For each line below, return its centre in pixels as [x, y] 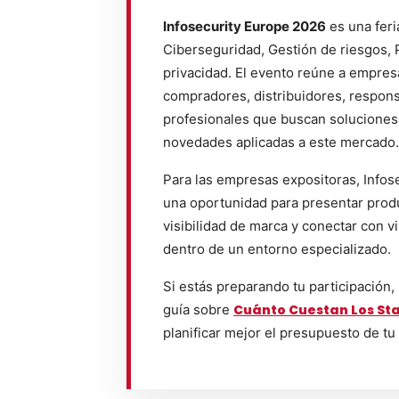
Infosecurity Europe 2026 [244, 26]
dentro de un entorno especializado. [277, 249]
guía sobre [198, 309]
